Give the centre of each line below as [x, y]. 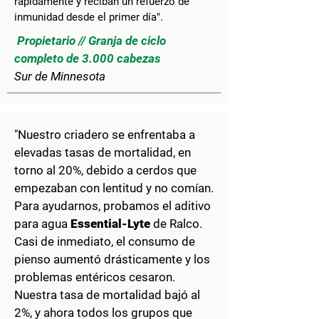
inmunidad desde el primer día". [89, 17]
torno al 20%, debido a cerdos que [105, 170]
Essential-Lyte [110, 224]
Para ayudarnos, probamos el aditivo [113, 206]
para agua [42, 224]
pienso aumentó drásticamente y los [112, 259]
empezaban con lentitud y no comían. [114, 188]
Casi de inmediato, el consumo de [105, 241]
